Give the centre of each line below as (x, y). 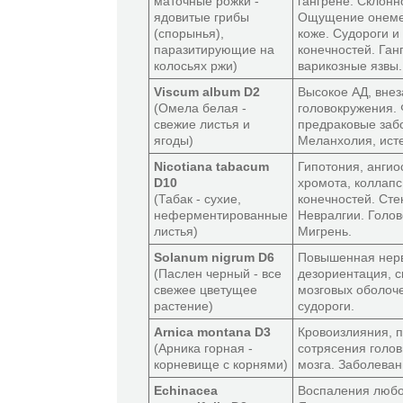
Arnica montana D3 (212, 332)
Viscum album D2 (207, 92)
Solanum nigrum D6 (214, 257)
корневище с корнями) (221, 364)
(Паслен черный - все (218, 273)
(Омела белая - (200, 108)
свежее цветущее (206, 290)
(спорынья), (189, 33)
